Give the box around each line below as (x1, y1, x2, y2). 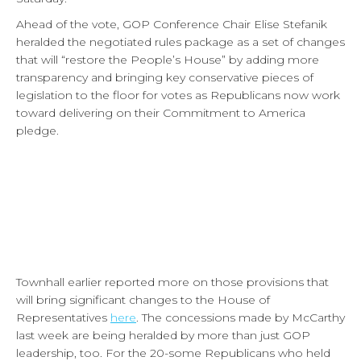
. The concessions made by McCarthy (136, 309, 345, 325)
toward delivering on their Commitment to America (16, 105, 305, 120)
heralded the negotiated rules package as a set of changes (16, 34, 345, 49)
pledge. (16, 122, 59, 138)
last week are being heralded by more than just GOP (16, 327, 310, 342)
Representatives (16, 309, 110, 325)
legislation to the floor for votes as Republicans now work (16, 87, 340, 102)
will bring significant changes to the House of (16, 292, 270, 307)
